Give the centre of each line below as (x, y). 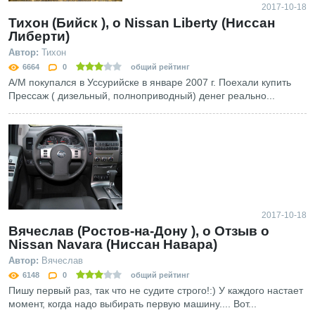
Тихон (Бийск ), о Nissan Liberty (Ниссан (142, 22)
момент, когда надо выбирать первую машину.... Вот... (133, 304)
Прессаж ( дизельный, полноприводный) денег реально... (142, 95)
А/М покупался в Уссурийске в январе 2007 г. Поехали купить (150, 82)
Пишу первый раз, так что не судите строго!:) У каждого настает (156, 291)
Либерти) (39, 36)
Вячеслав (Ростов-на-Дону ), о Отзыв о (139, 231)
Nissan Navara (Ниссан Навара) (113, 245)
